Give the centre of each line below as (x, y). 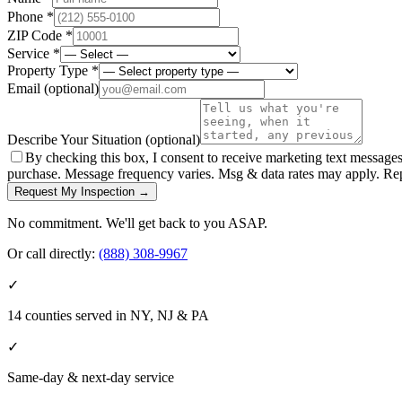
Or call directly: (51, 253)
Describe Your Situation (76, 139)
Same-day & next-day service (91, 377)
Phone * (31, 16)
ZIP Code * (40, 35)
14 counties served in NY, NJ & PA (108, 315)
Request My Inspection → (82, 191)
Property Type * (53, 70)
